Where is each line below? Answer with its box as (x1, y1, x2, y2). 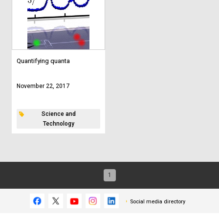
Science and (41, 110, 76, 117)
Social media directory (130, 198, 185, 205)
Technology (43, 120, 74, 127)
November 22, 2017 (17, 82, 69, 89)
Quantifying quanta (17, 57, 70, 65)
